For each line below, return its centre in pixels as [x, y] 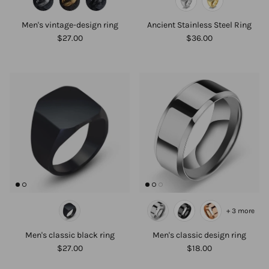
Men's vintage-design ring [70, 25]
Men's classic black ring [70, 235]
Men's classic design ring [199, 235]
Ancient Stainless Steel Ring [199, 25]
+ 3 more [240, 211]
